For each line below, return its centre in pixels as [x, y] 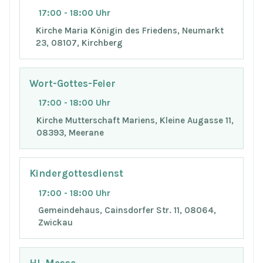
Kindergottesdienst [76, 173]
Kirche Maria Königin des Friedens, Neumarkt [130, 31]
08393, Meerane [70, 133]
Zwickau [55, 223]
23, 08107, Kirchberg [80, 43]
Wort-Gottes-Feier [73, 83]
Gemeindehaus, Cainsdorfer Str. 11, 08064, [127, 210]
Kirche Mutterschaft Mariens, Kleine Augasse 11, [135, 121]
